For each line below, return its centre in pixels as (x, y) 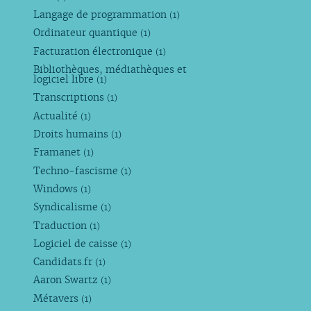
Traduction (62, 225)
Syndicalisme (67, 207)
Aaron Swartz (67, 280)
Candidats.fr (65, 262)
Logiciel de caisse (77, 243)
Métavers (58, 298)
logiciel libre (65, 79)
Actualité (57, 116)
